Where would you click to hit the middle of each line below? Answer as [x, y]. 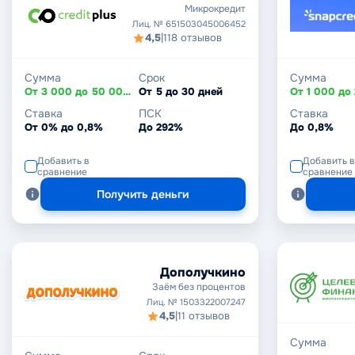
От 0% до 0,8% [64, 127]
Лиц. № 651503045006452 [189, 24]
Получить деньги [143, 194]
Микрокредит [215, 9]
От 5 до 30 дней [181, 92]
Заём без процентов [198, 287]
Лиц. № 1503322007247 [196, 302]
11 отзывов [203, 316]
